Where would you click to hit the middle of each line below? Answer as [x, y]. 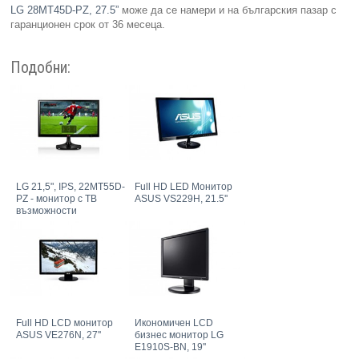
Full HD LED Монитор [184, 187]
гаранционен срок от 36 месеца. [88, 25]
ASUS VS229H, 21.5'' [182, 199]
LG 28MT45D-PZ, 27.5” [65, 10]
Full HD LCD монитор [65, 323]
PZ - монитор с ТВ [57, 199]
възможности [47, 211]
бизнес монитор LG [179, 335]
